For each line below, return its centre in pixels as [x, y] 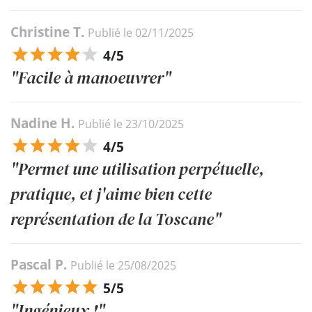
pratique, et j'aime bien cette [111, 194]
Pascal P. [40, 264]
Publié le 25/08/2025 [123, 265]
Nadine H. [44, 123]
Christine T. [49, 32]
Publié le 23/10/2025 [131, 124]
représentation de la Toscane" [116, 219]
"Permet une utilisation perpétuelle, [137, 169]
